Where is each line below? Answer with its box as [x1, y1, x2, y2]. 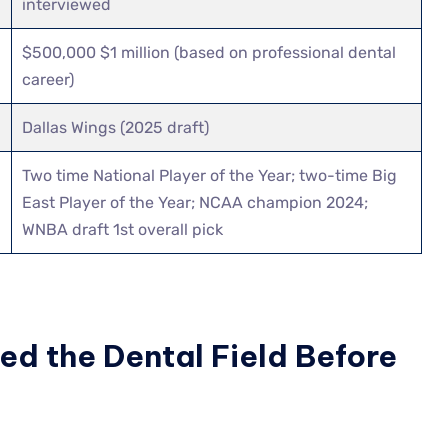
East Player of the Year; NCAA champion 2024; [22, 192, 369, 212]
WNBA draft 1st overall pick [22, 219, 224, 239]
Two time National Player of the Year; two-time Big [22, 165, 398, 185]
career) [22, 69, 75, 89]
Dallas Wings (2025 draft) [22, 117, 210, 137]
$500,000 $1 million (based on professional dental [22, 42, 397, 62]
